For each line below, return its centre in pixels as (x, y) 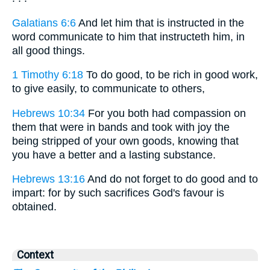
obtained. (34, 207)
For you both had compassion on (165, 113)
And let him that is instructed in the (160, 23)
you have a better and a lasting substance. (114, 155)
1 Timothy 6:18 (48, 75)
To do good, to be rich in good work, (171, 75)
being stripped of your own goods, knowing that (125, 141)
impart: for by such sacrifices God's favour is (118, 193)
